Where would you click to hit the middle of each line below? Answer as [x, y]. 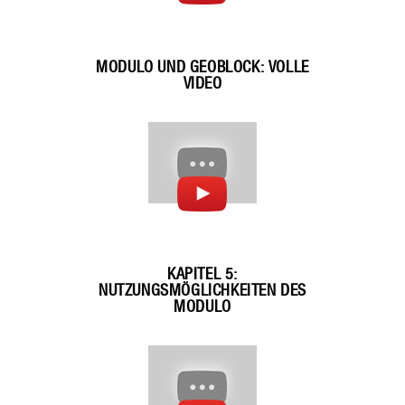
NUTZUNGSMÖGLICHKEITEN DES [202, 291]
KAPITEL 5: [202, 275]
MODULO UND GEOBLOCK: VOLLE [202, 68]
